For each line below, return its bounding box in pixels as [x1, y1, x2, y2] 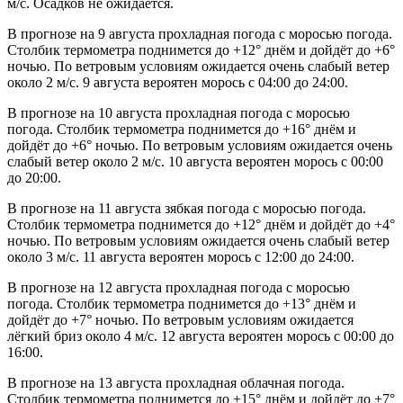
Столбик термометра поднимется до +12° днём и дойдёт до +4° [7, 217, 395, 233]
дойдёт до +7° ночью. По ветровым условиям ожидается [7, 312, 354, 328]
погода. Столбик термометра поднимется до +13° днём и [7, 296, 356, 312]
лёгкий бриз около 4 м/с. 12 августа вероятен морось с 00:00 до [7, 328, 394, 345]
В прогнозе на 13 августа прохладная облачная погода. [7, 375, 345, 391]
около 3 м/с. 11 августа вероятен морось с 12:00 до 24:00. [7, 249, 354, 265]
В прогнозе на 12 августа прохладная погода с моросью [7, 280, 350, 296]
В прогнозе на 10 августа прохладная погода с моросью [7, 105, 350, 121]
